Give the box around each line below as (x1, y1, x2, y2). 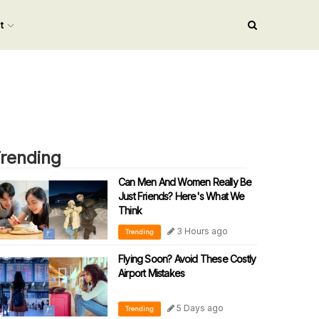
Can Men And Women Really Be (118, 176, 252, 189)
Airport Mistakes (118, 267, 185, 280)
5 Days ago (174, 303, 224, 314)
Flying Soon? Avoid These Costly (118, 253, 256, 266)
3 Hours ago (174, 226, 228, 237)
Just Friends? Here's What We (118, 190, 245, 203)
